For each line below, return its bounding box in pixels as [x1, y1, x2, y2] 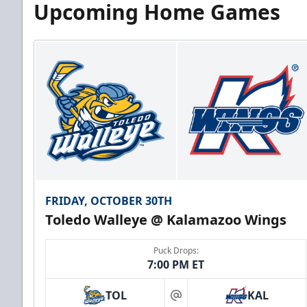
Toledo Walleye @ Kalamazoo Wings [45, 210, 286, 230]
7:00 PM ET [147, 257, 205, 273]
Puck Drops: [153, 245, 199, 257]
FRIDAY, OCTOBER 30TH [45, 193, 172, 209]
